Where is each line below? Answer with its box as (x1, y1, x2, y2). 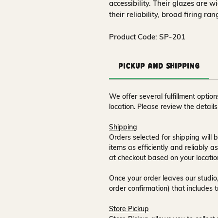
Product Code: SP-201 (109, 32, 185, 41)
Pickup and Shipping (118, 63, 200, 71)
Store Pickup (109, 204, 149, 213)
